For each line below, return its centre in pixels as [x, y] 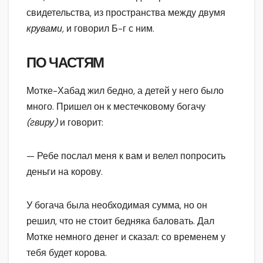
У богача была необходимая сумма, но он [117, 205]
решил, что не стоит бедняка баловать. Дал [120, 221]
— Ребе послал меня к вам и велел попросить [126, 156]
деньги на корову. [65, 171]
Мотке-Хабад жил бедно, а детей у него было [125, 90]
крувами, [46, 29]
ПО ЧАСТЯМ [65, 63]
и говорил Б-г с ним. [110, 29]
